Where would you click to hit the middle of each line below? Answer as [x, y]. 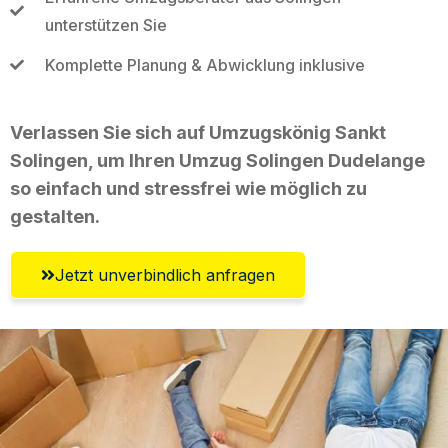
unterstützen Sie [105, 24]
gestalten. [55, 216]
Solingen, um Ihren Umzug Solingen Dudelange [217, 160]
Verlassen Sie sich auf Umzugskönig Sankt [198, 132]
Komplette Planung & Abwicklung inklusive [204, 64]
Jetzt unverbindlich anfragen [165, 274]
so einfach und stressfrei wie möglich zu [188, 188]
